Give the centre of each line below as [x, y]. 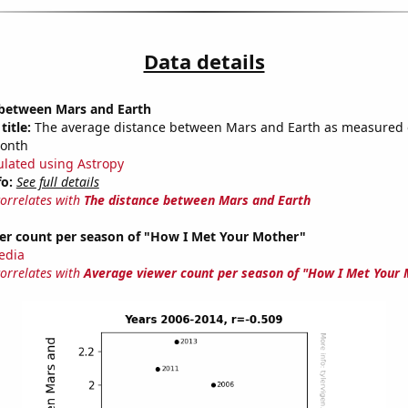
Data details [204, 61]
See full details [57, 182]
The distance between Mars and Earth [197, 200]
